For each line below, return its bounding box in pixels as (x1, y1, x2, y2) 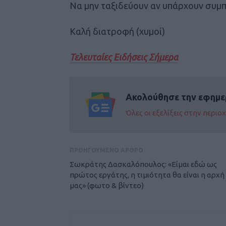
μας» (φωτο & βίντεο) (70, 181, 144, 190)
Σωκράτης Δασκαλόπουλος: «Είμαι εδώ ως (70, 160, 217, 168)
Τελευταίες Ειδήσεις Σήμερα (70, 51, 178, 62)
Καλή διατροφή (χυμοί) (70, 26, 165, 36)
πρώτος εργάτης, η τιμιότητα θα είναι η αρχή (70, 171, 224, 179)
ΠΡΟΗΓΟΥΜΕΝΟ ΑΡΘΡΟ (70, 147, 143, 153)
